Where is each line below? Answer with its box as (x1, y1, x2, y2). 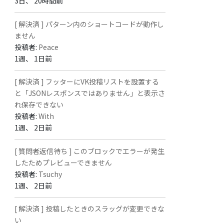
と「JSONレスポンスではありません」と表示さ (14, 88, 165, 98)
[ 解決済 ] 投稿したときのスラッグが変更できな (14, 203, 165, 213)
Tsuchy (38, 168, 62, 179)
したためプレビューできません (14, 157, 112, 167)
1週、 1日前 (14, 53, 52, 63)
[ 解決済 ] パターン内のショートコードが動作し (14, 18, 164, 29)
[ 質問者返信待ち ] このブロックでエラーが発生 (14, 145, 165, 156)
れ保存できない (14, 99, 64, 110)
